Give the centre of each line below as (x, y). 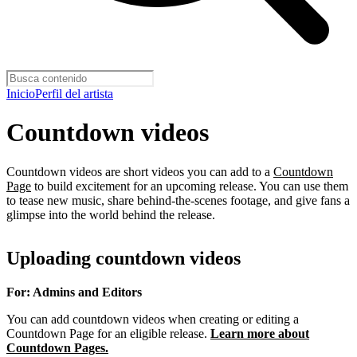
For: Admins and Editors (74, 292)
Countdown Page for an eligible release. (108, 333)
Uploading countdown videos (124, 258)
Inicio (21, 94)
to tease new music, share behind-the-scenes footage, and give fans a (178, 200)
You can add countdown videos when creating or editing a (153, 319)
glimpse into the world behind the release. (111, 214)
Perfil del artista (74, 94)
